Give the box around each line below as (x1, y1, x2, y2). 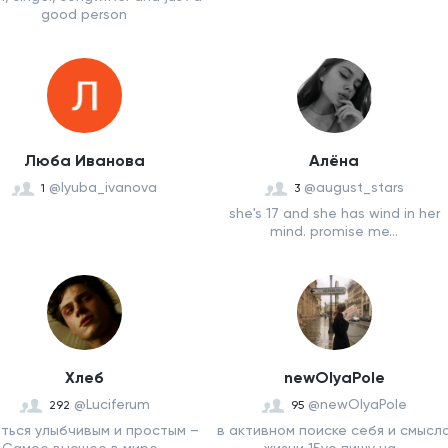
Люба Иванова (23, 151, 145, 170)
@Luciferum (73, 396, 150, 412)
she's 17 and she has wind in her (228, 205, 440, 221)
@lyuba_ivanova (49, 179, 157, 195)
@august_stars (304, 179, 404, 195)
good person (41, 6, 127, 22)
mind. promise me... (270, 223, 398, 239)
